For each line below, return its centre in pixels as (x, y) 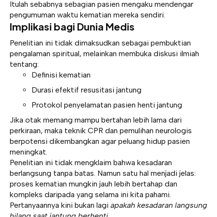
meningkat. (29, 152)
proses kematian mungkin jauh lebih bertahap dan (93, 184)
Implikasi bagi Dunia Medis (72, 27)
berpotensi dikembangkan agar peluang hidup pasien (100, 141)
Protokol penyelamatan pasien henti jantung (107, 105)
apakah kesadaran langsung (159, 205)
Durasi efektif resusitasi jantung (86, 90)
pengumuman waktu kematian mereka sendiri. (87, 15)
